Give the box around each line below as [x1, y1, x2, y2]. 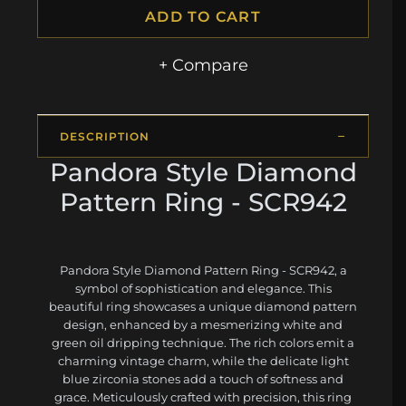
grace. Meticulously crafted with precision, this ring [54, 389, 352, 404]
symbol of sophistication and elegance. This [74, 280, 332, 295]
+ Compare [158, 54, 248, 74]
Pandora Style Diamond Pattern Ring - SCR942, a [59, 262, 347, 277]
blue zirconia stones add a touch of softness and [63, 371, 343, 386]
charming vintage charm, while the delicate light [57, 353, 349, 368]
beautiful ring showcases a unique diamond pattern [49, 298, 357, 314]
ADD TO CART [144, 7, 262, 25]
